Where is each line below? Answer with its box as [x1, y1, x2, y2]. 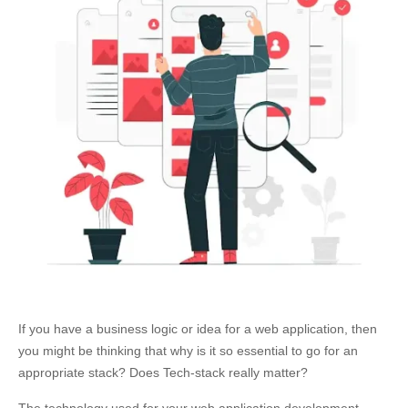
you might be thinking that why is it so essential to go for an [18, 343, 358, 358]
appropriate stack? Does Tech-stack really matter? [18, 365, 308, 380]
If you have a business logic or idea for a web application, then [18, 321, 377, 336]
